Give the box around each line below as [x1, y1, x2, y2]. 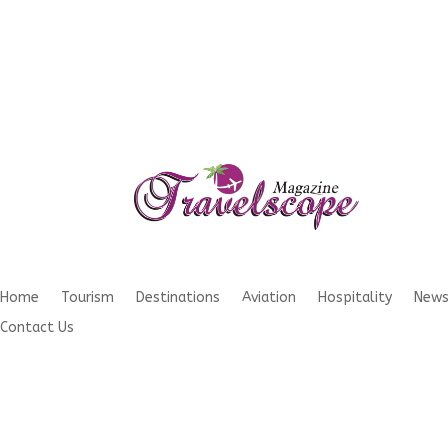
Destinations [136, 289, 220, 307]
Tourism [61, 289, 114, 307]
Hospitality [318, 289, 392, 307]
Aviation [242, 289, 296, 307]
